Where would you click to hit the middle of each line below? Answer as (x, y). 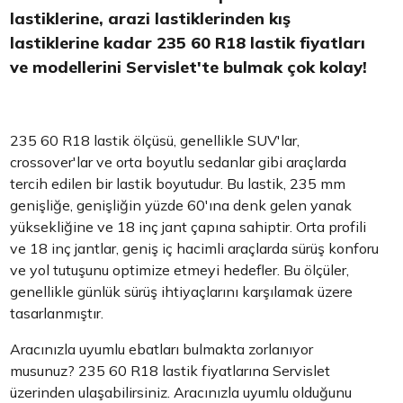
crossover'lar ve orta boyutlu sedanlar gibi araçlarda (179, 162)
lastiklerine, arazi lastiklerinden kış (151, 18)
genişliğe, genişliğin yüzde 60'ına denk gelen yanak (181, 205)
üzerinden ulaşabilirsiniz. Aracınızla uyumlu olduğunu (181, 392)
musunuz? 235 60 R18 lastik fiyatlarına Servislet (170, 371)
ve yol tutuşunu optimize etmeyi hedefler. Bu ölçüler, (180, 270)
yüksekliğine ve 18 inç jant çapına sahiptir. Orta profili (188, 227)
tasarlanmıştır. (57, 313)
